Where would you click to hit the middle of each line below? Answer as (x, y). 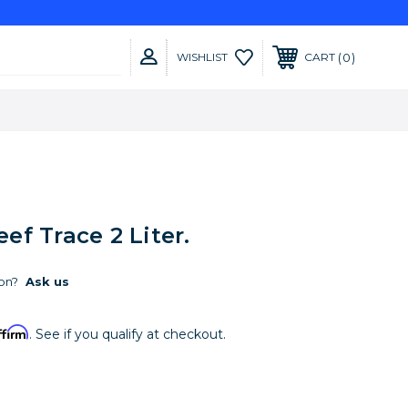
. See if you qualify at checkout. (127, 334)
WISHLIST (202, 57)
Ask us (47, 281)
